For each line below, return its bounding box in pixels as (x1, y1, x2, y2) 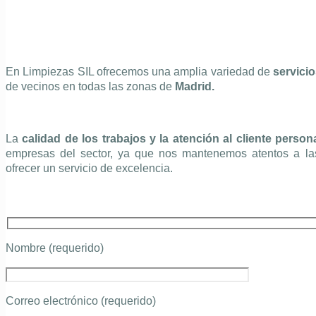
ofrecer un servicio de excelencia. (6, 162, 173, 175)
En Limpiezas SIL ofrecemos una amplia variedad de (6, 66, 274, 78)
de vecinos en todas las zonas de (6, 80, 172, 93)
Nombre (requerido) (6, 242, 104, 255)
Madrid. (172, 80, 214, 93)
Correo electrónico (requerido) (6, 295, 156, 308)
